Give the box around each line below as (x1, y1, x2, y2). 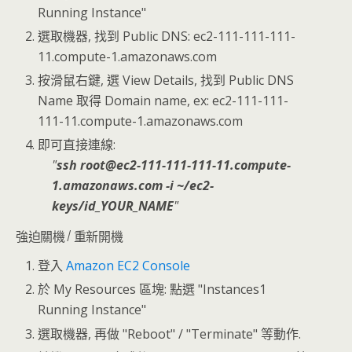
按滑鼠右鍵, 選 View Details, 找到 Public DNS (38, 71, 295, 90)
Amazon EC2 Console (66, 257, 191, 275)
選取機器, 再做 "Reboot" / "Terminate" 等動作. (38, 324, 302, 343)
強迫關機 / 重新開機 (16, 226, 123, 246)
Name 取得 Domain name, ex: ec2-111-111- (38, 92, 289, 110)
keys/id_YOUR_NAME (51, 197, 174, 215)
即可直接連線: (38, 136, 116, 154)
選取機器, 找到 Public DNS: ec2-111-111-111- (38, 27, 296, 45)
